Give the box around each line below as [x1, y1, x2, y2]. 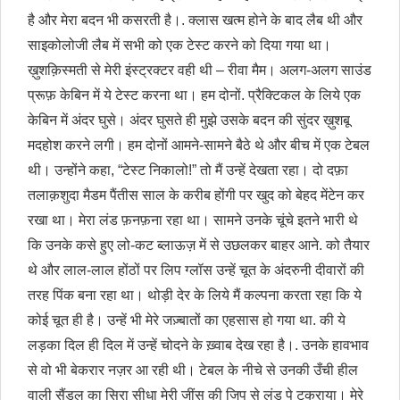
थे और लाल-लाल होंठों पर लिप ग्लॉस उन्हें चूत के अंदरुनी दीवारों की [28, 262, 364, 279]
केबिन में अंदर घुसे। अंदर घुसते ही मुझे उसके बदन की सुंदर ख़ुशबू [28, 112, 350, 129]
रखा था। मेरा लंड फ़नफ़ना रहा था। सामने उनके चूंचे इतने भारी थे [28, 212, 358, 229]
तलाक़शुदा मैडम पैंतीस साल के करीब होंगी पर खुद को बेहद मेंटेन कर [28, 187, 364, 204]
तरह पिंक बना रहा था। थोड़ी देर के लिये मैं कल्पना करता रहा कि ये [28, 287, 362, 304]
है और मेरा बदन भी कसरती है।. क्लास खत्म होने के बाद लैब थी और [28, 12, 362, 29]
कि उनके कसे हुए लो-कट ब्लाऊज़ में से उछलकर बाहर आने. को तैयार [28, 237, 370, 254]
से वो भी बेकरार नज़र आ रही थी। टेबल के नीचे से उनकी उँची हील [28, 362, 358, 379]
